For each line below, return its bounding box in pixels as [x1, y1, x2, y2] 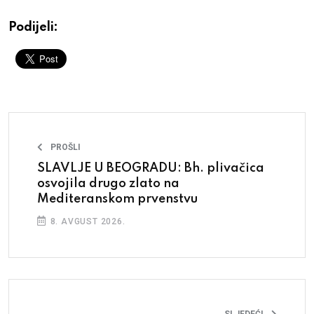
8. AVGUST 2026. [47, 217, 125, 227]
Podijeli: [8, 21, 58, 34]
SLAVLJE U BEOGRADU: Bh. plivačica [37, 162, 264, 175]
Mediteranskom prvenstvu [37, 193, 198, 206]
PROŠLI [50, 142, 81, 153]
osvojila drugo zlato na [37, 177, 179, 191]
